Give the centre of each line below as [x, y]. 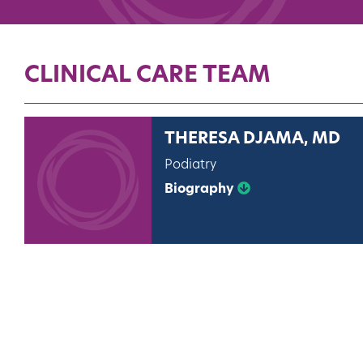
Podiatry [190, 166]
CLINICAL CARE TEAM [147, 77]
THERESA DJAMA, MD [252, 140]
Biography [201, 190]
